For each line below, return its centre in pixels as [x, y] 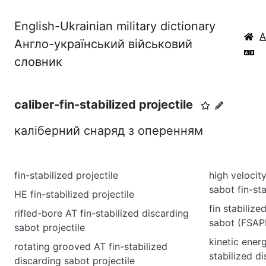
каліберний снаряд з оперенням [109, 131]
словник [38, 62]
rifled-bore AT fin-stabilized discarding [102, 213]
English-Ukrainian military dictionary [115, 26]
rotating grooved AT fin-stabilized [91, 246]
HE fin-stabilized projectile [74, 194]
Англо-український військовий [103, 44]
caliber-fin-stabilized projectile [104, 104]
